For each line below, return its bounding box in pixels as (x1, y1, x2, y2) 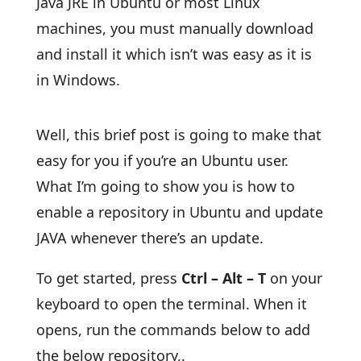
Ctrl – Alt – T (180, 268, 266, 288)
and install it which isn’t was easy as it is (35, 44, 312, 64)
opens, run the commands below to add (35, 320, 310, 339)
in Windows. (35, 70, 120, 89)
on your (265, 268, 322, 288)
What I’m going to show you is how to (35, 176, 295, 196)
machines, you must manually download (35, 19, 313, 38)
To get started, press (35, 268, 181, 288)
